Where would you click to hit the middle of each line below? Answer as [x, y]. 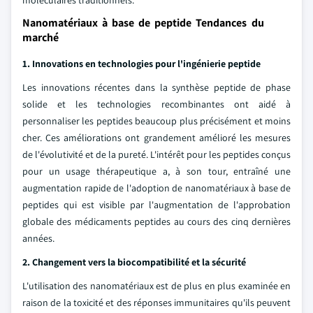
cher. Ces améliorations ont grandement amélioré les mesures [156, 138]
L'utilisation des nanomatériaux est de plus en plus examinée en [156, 286]
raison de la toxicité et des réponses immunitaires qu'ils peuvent [156, 303]
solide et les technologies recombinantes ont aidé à [156, 104]
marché [41, 37]
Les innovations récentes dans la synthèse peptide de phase [156, 87]
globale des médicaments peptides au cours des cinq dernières [156, 221]
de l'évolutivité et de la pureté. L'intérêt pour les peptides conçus [156, 154]
